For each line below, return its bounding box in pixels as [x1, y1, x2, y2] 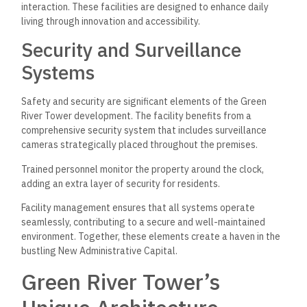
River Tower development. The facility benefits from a [21, 110, 252, 123]
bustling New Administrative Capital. [21, 245, 178, 258]
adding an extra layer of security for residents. [21, 177, 221, 190]
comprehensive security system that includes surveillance [21, 124, 267, 137]
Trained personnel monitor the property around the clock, [21, 162, 265, 175]
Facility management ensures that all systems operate [21, 201, 256, 214]
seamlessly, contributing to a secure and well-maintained [21, 216, 266, 229]
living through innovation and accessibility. [21, 15, 201, 28]
